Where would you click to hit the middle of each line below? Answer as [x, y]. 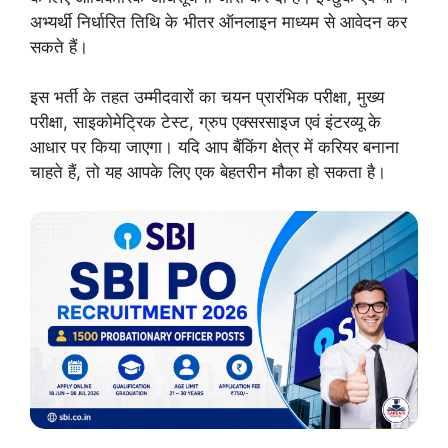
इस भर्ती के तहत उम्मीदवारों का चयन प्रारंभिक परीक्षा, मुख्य [207, 97]
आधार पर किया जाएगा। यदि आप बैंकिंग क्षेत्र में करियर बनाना [214, 147]
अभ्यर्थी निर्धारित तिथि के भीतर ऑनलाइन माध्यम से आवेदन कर [218, 21]
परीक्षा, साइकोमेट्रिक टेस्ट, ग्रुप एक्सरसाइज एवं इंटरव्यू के [205, 122]
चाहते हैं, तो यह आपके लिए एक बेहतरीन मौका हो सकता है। [208, 172]
